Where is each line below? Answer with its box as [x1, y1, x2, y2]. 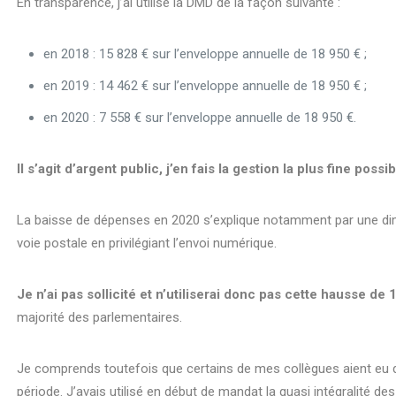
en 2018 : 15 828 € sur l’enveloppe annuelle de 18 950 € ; [43, 45, 368, 62]
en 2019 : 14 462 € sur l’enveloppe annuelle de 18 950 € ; [43, 77, 368, 94]
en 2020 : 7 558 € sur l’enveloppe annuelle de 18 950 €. [43, 109, 357, 126]
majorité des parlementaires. [17, 308, 183, 325]
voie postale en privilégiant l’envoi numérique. [17, 234, 278, 251]
